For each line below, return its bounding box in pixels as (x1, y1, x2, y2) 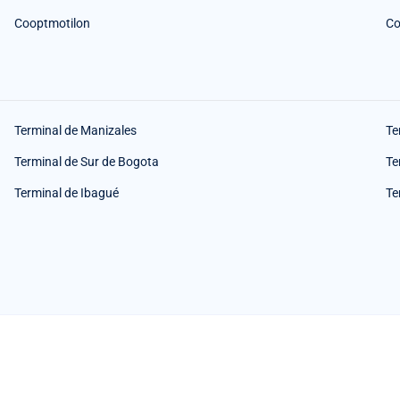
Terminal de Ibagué (14, 186, 119, 200)
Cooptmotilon (14, 16, 90, 30)
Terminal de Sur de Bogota (14, 154, 159, 169)
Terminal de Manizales (14, 123, 137, 137)
